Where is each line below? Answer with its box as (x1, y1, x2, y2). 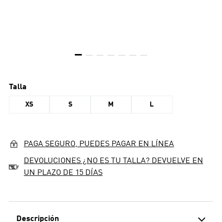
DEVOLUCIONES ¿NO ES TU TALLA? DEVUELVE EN (24, 157, 203, 165)
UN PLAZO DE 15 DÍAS (24, 169, 103, 177)
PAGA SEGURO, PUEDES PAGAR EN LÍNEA (24, 140, 174, 148)
